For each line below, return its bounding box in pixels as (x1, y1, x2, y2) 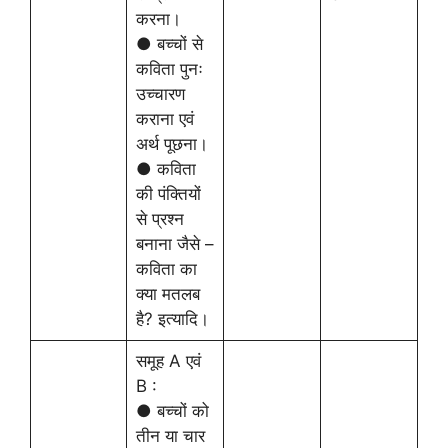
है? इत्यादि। (135, 309, 209, 329)
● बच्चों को (135, 401, 209, 421)
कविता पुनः (135, 59, 203, 79)
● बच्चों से (135, 34, 203, 54)
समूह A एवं (135, 351, 201, 371)
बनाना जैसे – (135, 234, 214, 254)
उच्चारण (135, 84, 185, 104)
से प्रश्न (135, 209, 184, 229)
